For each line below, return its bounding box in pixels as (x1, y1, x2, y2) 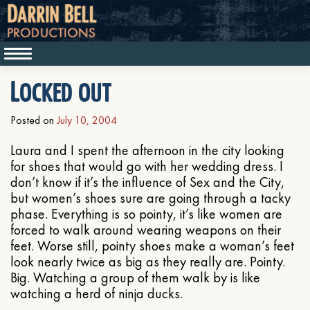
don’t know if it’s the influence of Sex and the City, (10, 173, 284, 191)
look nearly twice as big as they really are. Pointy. (10, 253, 285, 271)
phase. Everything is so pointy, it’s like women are (10, 205, 282, 223)
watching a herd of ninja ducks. (10, 284, 183, 302)
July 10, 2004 (57, 113, 117, 127)
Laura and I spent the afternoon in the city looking (10, 141, 284, 159)
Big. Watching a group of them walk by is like (10, 268, 260, 286)
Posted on (10, 113, 57, 127)
